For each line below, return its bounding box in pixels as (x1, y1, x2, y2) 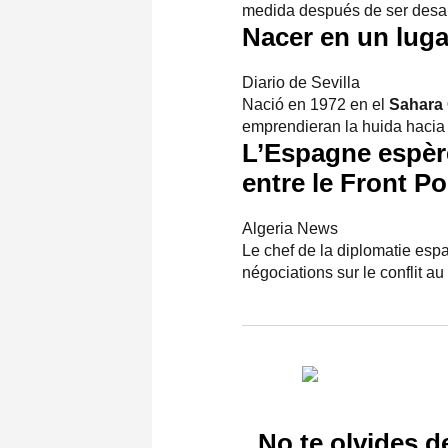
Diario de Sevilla (242, 73, 360, 91)
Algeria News (242, 219, 338, 237)
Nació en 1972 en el (242, 95, 389, 113)
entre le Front (242, 167, 414, 198)
